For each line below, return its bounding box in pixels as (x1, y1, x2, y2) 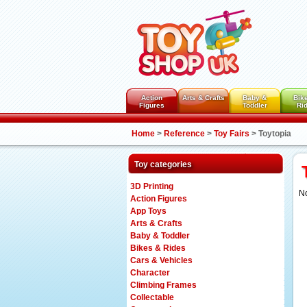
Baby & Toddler (130, 231, 190, 241)
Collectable (130, 293, 174, 302)
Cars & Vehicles (130, 256, 193, 265)
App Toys (130, 206, 167, 216)
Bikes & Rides (130, 243, 186, 253)
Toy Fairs (214, 129, 249, 138)
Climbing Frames (130, 280, 197, 290)
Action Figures (130, 194, 187, 204)
